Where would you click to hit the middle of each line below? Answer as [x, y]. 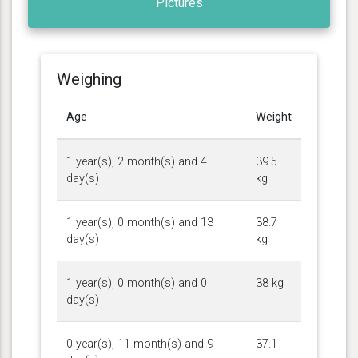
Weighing [89, 79]
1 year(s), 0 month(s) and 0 [137, 283]
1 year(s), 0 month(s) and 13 [140, 222]
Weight [274, 117]
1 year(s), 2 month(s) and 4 [137, 161]
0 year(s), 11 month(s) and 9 [140, 344]
